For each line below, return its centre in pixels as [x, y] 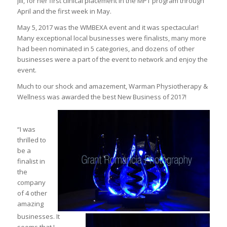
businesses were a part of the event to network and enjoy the [112, 60]
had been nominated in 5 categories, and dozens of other [106, 49]
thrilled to [31, 140]
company [31, 183]
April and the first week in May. [64, 11]
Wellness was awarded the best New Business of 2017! [102, 97]
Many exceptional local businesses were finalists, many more [111, 38]
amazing [30, 204]
